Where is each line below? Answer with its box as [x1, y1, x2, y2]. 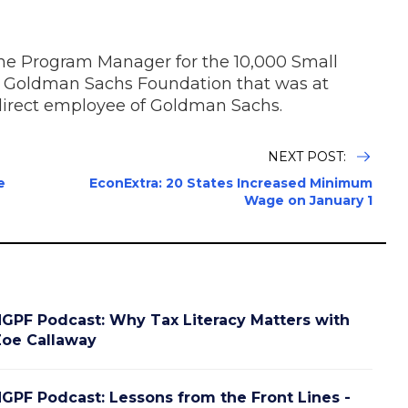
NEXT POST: [268, 148, 350, 165]
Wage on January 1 [244, 191, 372, 209]
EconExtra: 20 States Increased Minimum [89, 174, 372, 191]
